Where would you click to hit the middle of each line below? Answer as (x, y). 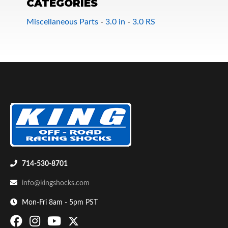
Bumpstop (32, 107)
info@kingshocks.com (56, 183)
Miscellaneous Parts (62, 22)
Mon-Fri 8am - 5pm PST (59, 203)
